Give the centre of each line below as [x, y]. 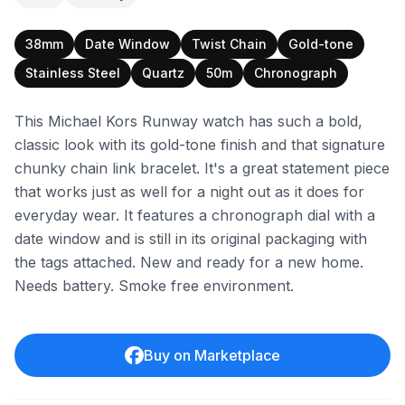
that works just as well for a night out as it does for [189, 192]
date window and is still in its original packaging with [191, 239]
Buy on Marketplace [212, 355]
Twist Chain [229, 44]
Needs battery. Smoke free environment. [154, 286]
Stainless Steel [73, 73]
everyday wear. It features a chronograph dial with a [195, 215]
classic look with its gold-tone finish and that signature [200, 145]
